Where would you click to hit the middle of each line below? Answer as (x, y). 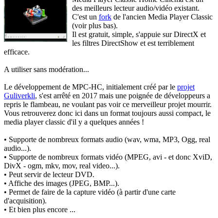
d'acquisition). (25, 201)
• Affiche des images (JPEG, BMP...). (62, 183)
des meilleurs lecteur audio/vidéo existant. (136, 8)
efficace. (17, 52)
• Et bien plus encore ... (40, 209)
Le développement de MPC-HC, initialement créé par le (91, 87)
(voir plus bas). (95, 26)
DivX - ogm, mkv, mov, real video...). (62, 166)
